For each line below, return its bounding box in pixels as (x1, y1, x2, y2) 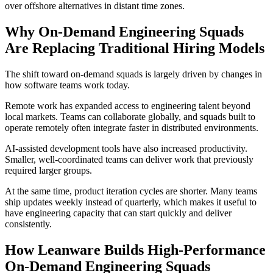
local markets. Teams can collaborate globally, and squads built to (5, 112, 255, 122)
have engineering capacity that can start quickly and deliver (5, 208, 232, 219)
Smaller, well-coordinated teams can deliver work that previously (5, 154, 253, 165)
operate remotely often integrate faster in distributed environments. (5, 122, 258, 133)
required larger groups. (5, 165, 92, 176)
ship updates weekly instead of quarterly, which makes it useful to (5, 197, 257, 208)
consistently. (5, 219, 52, 230)
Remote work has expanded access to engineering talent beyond (5, 101, 250, 112)
